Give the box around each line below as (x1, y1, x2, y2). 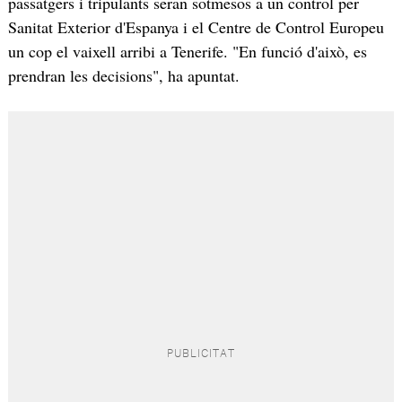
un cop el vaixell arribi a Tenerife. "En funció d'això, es (7, 39, 367, 62)
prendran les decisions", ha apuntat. (7, 64, 240, 86)
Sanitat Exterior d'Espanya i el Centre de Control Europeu (7, 15, 384, 38)
